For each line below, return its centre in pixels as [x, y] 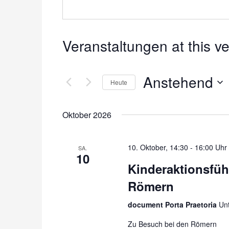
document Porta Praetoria [173, 204]
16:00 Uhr [211, 147]
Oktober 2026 [87, 115]
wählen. [157, 110]
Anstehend [178, 82]
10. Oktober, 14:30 [158, 147]
